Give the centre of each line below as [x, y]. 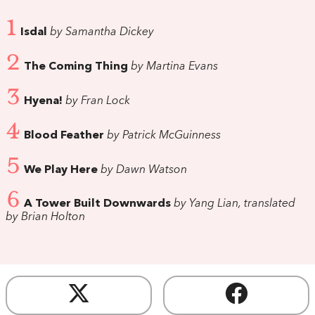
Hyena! [43, 102]
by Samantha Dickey [101, 33]
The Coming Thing [76, 67]
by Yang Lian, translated [233, 204]
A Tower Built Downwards [97, 204]
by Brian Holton [45, 218]
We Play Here [61, 170]
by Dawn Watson [142, 170]
